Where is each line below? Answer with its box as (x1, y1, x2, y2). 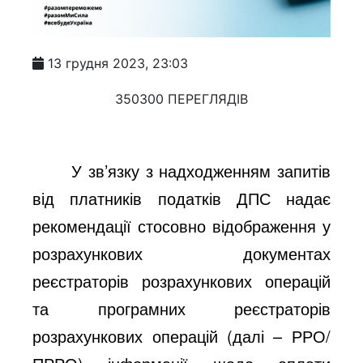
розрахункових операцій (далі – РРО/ (32, 323, 331, 348)
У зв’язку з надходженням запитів (71, 158, 331, 182)
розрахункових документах (32, 241, 331, 265)
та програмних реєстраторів (32, 296, 331, 320)
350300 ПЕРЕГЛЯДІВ (115, 90, 248, 107)
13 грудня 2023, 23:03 (48, 54, 189, 71)
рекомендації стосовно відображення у (32, 213, 331, 237)
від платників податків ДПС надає (32, 186, 331, 210)
